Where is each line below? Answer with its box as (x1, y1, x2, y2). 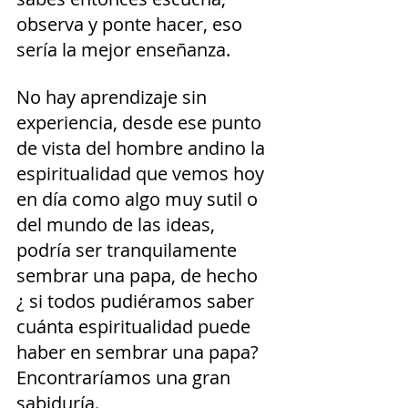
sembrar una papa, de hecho (16, 263, 267, 289)
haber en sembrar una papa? (16, 340, 263, 365)
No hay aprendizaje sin (16, 85, 211, 110)
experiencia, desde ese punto (16, 110, 266, 136)
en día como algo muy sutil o (16, 187, 262, 212)
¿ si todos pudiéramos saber (16, 289, 259, 314)
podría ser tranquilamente (16, 238, 241, 263)
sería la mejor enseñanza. (16, 37, 235, 63)
